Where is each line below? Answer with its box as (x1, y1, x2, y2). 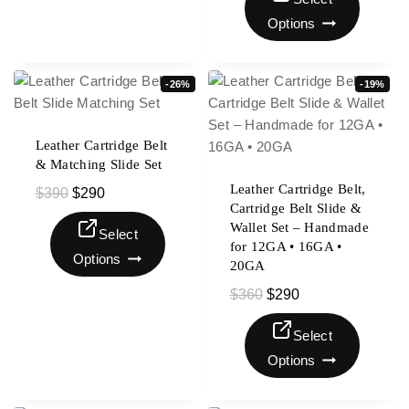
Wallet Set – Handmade (229, 220, 369, 235)
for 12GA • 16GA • (229, 239, 342, 254)
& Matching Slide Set (35, 157, 163, 172)
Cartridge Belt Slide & (229, 201, 362, 215)
